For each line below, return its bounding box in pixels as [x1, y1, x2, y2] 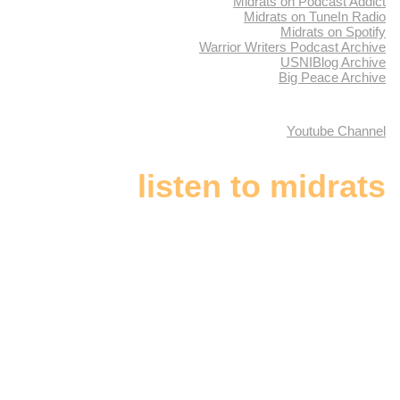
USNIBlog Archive [280, 54, 386, 71]
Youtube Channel [287, 123, 386, 139]
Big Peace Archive [279, 70, 386, 86]
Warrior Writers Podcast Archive [199, 39, 386, 55]
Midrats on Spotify [280, 24, 386, 40]
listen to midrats [137, 168, 386, 205]
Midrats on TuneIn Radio [244, 9, 386, 25]
